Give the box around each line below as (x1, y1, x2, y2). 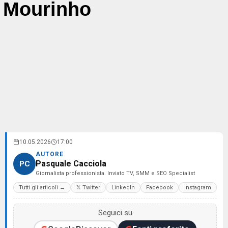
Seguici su (98, 208, 132, 217)
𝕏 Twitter (76, 184, 100, 191)
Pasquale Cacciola (36, 159, 106, 168)
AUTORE (36, 151, 64, 158)
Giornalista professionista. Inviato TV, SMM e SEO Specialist (36, 170, 195, 177)
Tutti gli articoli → (19, 184, 65, 191)
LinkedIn (111, 184, 135, 191)
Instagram (184, 184, 211, 191)
